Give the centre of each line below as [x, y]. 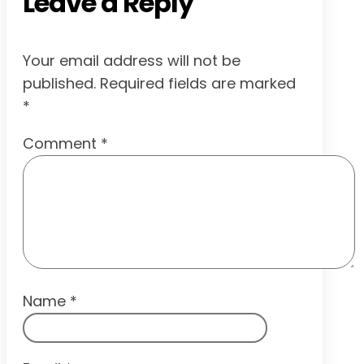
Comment [62, 143]
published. [59, 83]
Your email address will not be [132, 60]
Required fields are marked [198, 83]
